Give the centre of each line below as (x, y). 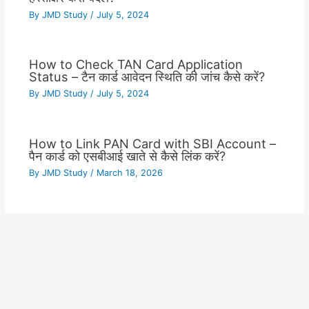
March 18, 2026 (129, 173)
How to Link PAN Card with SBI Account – (152, 143)
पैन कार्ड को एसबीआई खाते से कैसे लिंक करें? (127, 156)
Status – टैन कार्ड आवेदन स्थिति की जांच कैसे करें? (147, 76)
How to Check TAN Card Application (136, 64)
